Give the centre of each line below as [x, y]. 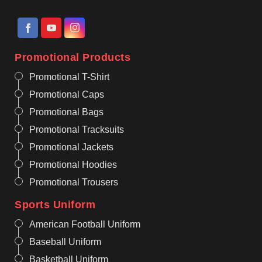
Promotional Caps [67, 94]
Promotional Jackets [71, 147]
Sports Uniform [55, 204]
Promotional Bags [66, 112]
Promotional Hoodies [73, 164]
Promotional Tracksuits [77, 129]
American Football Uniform [85, 224]
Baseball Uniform [65, 242]
